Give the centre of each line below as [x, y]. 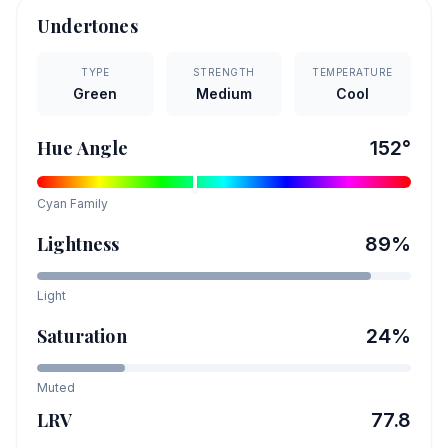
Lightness [78, 244]
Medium [223, 94]
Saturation [82, 336]
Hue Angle [83, 148]
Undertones [87, 26]
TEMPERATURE [352, 72]
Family [87, 204]
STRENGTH [223, 72]
